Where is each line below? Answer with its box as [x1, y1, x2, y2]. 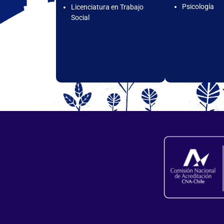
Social [71, 13, 89, 22]
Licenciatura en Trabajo [71, 3, 143, 11]
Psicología [182, 2, 214, 11]
